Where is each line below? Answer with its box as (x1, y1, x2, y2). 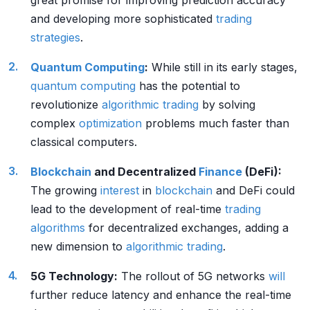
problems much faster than (142, 116, 289, 130)
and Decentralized (91, 165, 199, 179)
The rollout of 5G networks (118, 269, 268, 283)
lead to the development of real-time (30, 202, 225, 216)
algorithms (30, 221, 85, 235)
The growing (30, 183, 100, 197)
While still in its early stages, (148, 60, 298, 74)
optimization (79, 116, 142, 130)
